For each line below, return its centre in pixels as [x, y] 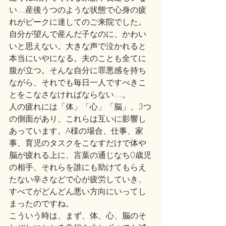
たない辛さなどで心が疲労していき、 [78, 179]
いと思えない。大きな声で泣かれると [78, 46]
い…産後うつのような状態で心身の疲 [78, 10]
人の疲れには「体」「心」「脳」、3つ [80, 106]
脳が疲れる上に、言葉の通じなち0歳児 [80, 155]
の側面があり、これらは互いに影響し [78, 119]
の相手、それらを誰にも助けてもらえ [78, 167]
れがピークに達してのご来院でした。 [78, 22]
